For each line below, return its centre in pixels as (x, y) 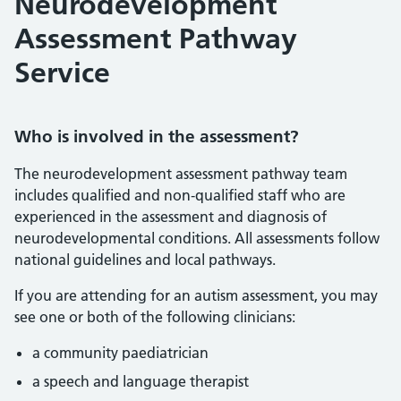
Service (62, 73)
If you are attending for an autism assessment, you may (196, 295)
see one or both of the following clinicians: (155, 317)
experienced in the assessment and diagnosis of (171, 217)
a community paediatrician (120, 353)
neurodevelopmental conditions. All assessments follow (197, 238)
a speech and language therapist (141, 381)
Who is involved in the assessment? (157, 137)
